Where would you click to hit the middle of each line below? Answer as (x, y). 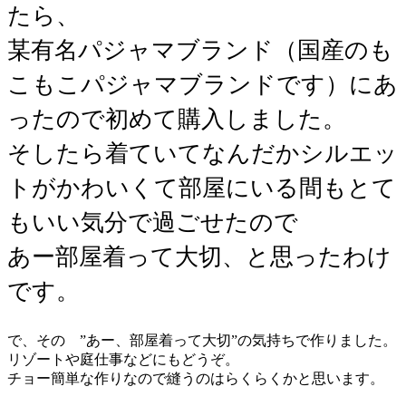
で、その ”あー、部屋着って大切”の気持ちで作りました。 (202, 341)
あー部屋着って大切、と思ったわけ (199, 256)
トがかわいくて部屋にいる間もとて (202, 188)
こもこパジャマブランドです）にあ (203, 84)
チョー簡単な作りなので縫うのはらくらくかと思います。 (196, 379)
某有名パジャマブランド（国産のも (200, 50)
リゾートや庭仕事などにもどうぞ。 (123, 360)
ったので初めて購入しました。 (177, 119)
